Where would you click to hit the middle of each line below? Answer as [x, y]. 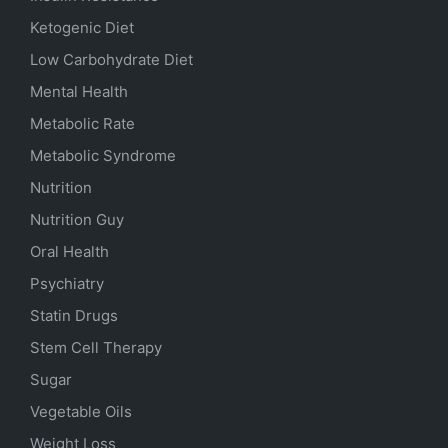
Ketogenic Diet [82, 27]
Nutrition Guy [77, 219]
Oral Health [69, 251]
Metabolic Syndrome [103, 155]
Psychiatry [67, 283]
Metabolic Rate [82, 123]
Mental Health [79, 91]
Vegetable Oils [81, 411]
